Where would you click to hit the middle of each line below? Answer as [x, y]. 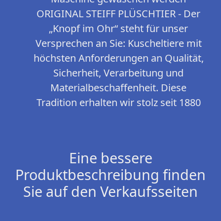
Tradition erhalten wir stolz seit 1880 [118, 103]
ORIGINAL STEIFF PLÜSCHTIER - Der [118, 14]
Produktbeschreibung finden [110, 175]
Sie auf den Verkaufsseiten [110, 191]
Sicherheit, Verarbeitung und [118, 73]
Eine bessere [110, 158]
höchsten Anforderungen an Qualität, [118, 58]
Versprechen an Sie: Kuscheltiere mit [118, 43]
